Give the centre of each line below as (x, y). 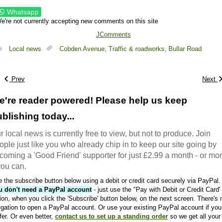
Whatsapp (23, 12)
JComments (113, 34)
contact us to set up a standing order (111, 217)
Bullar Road (185, 49)
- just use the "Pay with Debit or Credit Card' (156, 190)
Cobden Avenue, (84, 49)
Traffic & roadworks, (139, 49)
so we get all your (194, 217)
